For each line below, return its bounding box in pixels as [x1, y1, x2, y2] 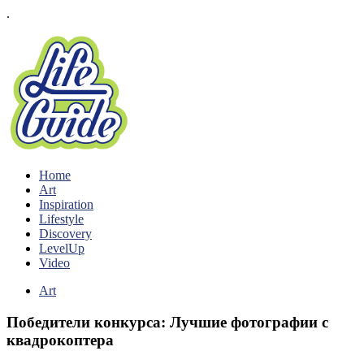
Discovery [39, 227, 92, 240]
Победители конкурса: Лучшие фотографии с [6, 313, 328, 331]
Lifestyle [39, 212, 84, 226]
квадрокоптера [6, 331, 114, 349]
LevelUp [39, 241, 84, 255]
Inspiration [39, 197, 93, 211]
